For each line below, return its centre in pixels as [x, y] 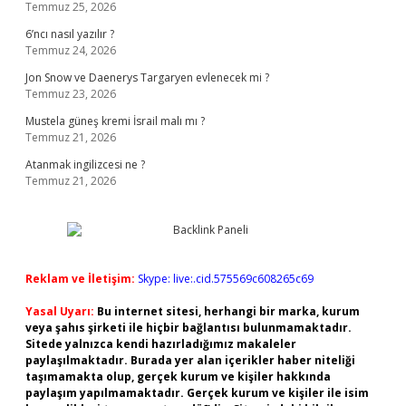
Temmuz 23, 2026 [71, 94]
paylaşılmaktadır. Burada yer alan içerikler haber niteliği [190, 360]
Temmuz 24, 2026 [71, 50]
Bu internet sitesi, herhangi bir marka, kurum [228, 311]
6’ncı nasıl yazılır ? [70, 34]
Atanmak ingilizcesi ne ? [85, 164]
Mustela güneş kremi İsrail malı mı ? [115, 121]
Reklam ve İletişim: [80, 279]
